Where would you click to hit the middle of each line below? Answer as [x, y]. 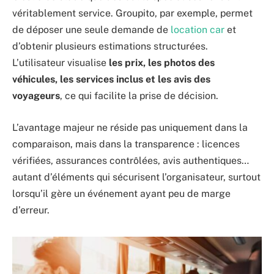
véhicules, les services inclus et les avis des [111, 80]
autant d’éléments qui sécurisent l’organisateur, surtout [136, 177]
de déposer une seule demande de [91, 30]
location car [198, 30]
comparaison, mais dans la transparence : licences [126, 144]
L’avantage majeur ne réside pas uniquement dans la [130, 127]
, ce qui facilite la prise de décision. [139, 96]
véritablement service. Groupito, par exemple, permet [132, 13]
